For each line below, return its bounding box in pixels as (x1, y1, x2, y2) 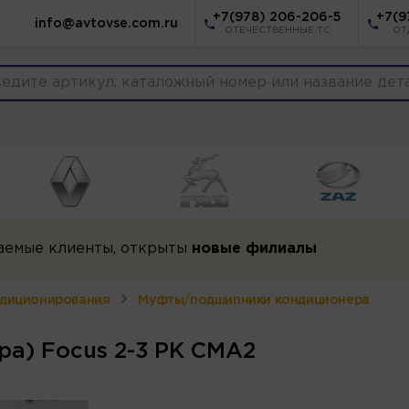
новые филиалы (191, 241, 317, 256)
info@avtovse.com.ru (35, 18, 178, 29)
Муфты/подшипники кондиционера (138, 294, 370, 306)
